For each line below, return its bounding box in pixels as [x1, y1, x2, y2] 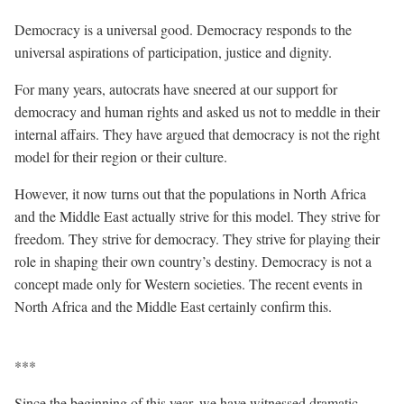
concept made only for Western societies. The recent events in [14, 274, 363, 293]
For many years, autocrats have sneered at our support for [14, 79, 337, 98]
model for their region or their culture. [14, 147, 227, 166]
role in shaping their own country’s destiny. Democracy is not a [14, 252, 372, 271]
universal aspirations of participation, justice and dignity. [14, 42, 332, 61]
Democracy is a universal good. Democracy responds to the [14, 20, 352, 39]
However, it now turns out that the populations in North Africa [14, 184, 366, 203]
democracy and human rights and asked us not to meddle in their [14, 102, 380, 121]
